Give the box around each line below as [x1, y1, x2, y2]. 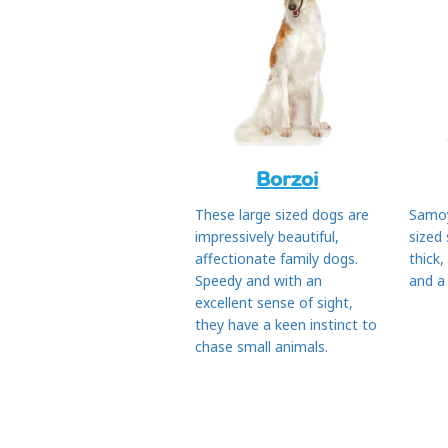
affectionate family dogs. [195, 248, 358, 268]
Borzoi [256, 167, 319, 191]
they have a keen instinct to [195, 314, 377, 334]
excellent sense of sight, [195, 292, 353, 312]
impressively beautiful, [195, 226, 339, 246]
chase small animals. [195, 336, 328, 356]
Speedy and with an [195, 270, 322, 290]
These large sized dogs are [195, 204, 369, 224]
